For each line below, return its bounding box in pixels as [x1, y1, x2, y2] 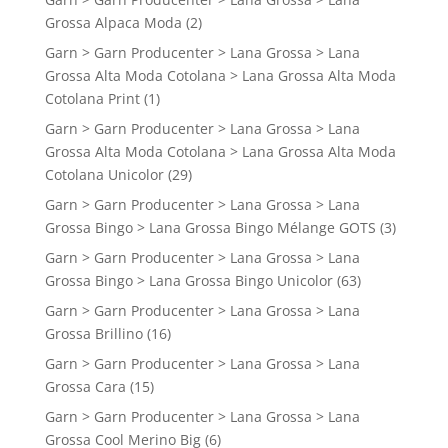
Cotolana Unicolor [44, 165, 164, 185]
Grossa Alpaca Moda [44, 13, 182, 33]
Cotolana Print [44, 89, 140, 109]
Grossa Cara [44, 377, 126, 397]
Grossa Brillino [44, 324, 143, 344]
